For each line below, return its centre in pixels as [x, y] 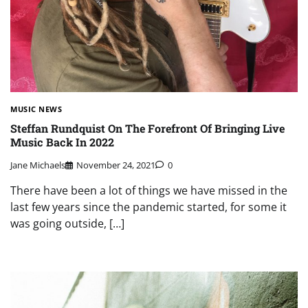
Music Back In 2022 [62, 142]
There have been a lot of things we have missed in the [149, 190]
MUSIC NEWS [36, 109]
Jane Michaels [38, 165]
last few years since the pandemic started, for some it [148, 207]
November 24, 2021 [116, 165]
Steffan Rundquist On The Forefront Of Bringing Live [147, 129]
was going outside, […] [67, 223]
